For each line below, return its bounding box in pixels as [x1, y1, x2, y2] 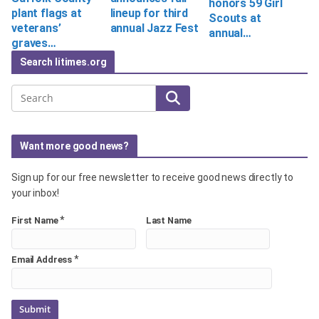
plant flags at [11, 6, 82, 20]
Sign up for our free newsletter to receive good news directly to [11, 171, 294, 183]
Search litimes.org [20, 56, 107, 68]
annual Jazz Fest [110, 21, 199, 35]
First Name [11, 214, 58, 226]
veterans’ [11, 21, 61, 35]
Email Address [11, 254, 73, 266]
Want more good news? [20, 140, 130, 152]
